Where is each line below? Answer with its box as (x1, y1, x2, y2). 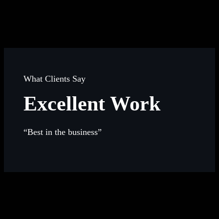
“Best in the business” (23, 127, 102, 137)
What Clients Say (23, 74, 86, 84)
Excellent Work (23, 92, 160, 115)
